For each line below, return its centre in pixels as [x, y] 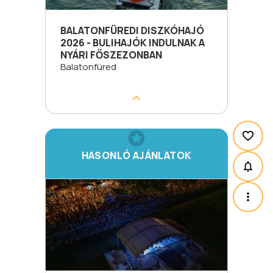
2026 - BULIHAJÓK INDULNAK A [133, 43]
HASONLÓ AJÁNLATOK [136, 155]
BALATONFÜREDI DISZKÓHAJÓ [132, 30]
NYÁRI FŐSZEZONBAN [111, 55]
